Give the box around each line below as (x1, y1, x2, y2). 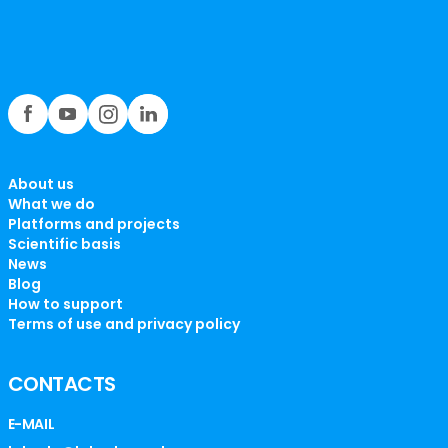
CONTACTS (7, 370, 116, 399)
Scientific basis (7, 234, 121, 255)
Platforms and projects (7, 214, 180, 235)
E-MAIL (7, 414, 55, 435)
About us (7, 174, 74, 195)
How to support (7, 294, 123, 315)
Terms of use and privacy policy (7, 314, 240, 335)
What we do (7, 194, 95, 215)
